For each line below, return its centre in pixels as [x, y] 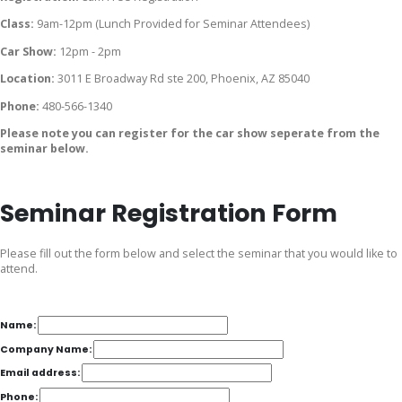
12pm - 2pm [90, 51]
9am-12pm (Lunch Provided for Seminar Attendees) [173, 24]
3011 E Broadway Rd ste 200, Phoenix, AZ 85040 [184, 79]
